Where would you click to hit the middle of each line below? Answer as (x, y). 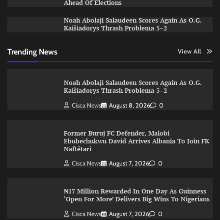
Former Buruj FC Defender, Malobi (116, 133)
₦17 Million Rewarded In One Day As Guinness (135, 192)
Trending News (32, 51)
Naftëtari (78, 149)
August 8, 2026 (129, 105)
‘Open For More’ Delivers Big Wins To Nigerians (137, 199)
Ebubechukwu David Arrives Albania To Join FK (136, 141)
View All (189, 51)
